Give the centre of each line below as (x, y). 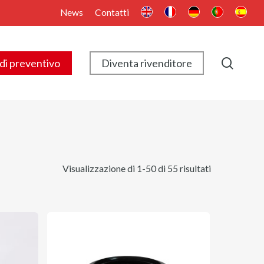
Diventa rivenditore (147, 63)
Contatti (112, 12)
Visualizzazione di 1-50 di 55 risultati (137, 168)
